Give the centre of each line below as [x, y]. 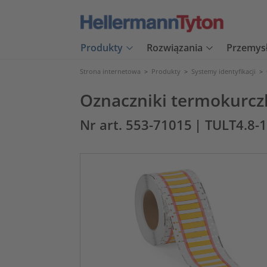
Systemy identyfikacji [223, 71]
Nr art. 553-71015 [136, 125]
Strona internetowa [110, 71]
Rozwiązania [175, 48]
